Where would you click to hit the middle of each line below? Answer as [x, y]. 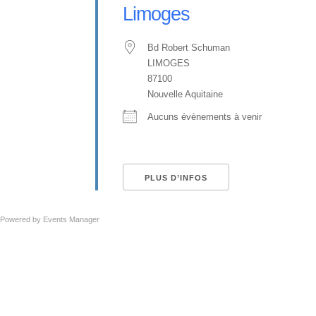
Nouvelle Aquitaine [185, 94]
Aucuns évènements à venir [205, 117]
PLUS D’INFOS [176, 178]
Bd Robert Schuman [189, 48]
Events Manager [71, 219]
